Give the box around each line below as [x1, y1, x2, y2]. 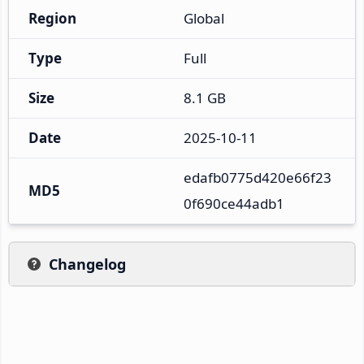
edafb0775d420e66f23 [184, 167, 331, 187]
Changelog [49, 253, 126, 274]
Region [28, 8, 76, 28]
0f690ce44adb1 [184, 193, 284, 213]
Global [184, 8, 224, 28]
